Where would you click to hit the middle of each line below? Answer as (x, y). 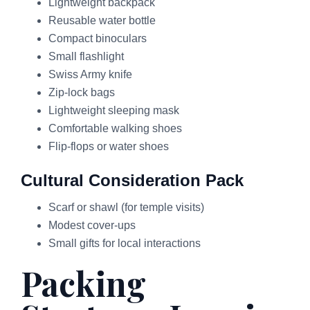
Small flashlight (86, 57)
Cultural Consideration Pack (132, 181)
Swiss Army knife (90, 75)
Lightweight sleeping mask (114, 111)
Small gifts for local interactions (125, 244)
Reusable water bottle (102, 21)
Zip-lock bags (82, 93)
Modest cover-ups (92, 226)
